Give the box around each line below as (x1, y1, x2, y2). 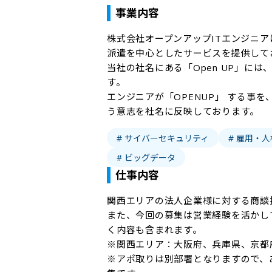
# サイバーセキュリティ (117, 132, 209, 144)
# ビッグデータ (117, 151, 175, 163)
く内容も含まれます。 (107, 223, 202, 236)
